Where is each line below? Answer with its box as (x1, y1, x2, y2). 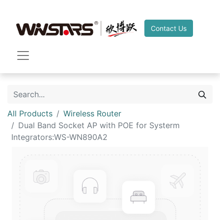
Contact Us (151, 24, 187, 32)
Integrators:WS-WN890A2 (11, 132, 108, 142)
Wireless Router (63, 109, 121, 118)
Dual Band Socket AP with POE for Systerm (18, 120, 180, 130)
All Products (7, 109, 53, 118)
